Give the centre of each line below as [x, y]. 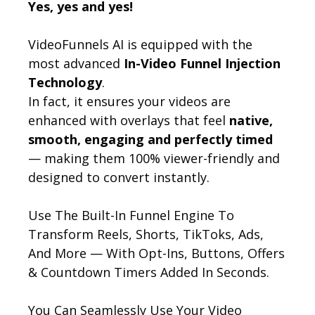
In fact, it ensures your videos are [129, 101]
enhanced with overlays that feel [129, 120]
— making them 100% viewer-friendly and [154, 158]
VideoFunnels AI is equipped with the [140, 44]
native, [251, 120]
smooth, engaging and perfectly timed [150, 139]
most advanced [76, 63]
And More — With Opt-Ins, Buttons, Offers [156, 253]
